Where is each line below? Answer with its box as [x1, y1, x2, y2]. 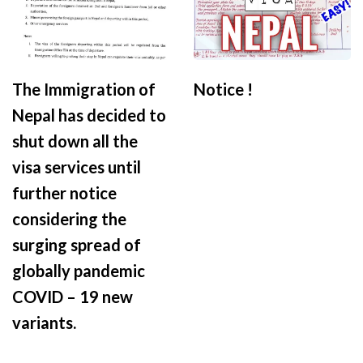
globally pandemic [12, 261, 145, 281]
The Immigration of [12, 79, 156, 100]
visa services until [12, 157, 141, 177]
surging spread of [12, 235, 141, 255]
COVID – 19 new [12, 287, 133, 307]
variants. [12, 313, 76, 333]
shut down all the [12, 131, 138, 152]
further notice [12, 183, 117, 203]
